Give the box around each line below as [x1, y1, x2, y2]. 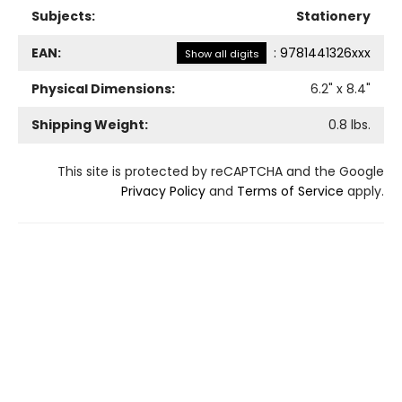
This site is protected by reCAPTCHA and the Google [57, 162, 384, 180]
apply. [344, 181, 384, 200]
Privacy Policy [121, 181, 205, 200]
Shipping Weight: [31, 115, 148, 134]
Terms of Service [237, 181, 344, 200]
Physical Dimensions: [31, 79, 175, 98]
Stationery [296, 6, 371, 25]
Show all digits [184, 46, 259, 61]
